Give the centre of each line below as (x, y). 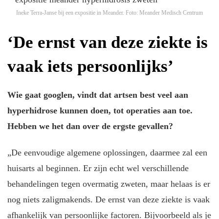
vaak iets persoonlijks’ (90, 66)
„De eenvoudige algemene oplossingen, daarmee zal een (107, 153)
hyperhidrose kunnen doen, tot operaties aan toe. (100, 110)
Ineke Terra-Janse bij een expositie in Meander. (70, 12)
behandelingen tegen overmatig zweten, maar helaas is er (109, 184)
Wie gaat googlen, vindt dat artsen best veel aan (98, 95)
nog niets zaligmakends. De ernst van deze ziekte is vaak (109, 200)
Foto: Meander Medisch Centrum (164, 12)
